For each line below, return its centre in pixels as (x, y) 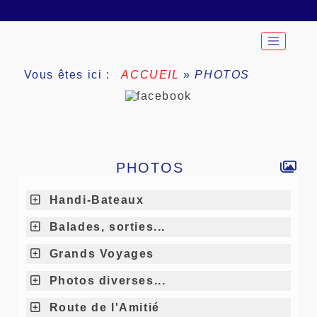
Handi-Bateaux (97, 200)
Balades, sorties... (105, 226)
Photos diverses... (105, 280)
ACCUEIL (151, 74)
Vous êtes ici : (71, 74)
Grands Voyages (99, 253)
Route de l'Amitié (102, 307)
